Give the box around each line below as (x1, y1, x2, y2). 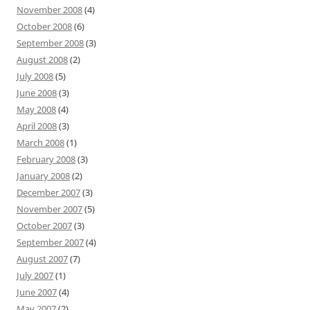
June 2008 (17, 86, 57, 99)
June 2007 (17, 285, 57, 298)
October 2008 (17, 19, 72, 33)
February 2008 (17, 152, 75, 165)
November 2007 (17, 202, 82, 215)
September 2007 (17, 235, 84, 248)
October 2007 (17, 219, 72, 232)
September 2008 (17, 36, 84, 49)
